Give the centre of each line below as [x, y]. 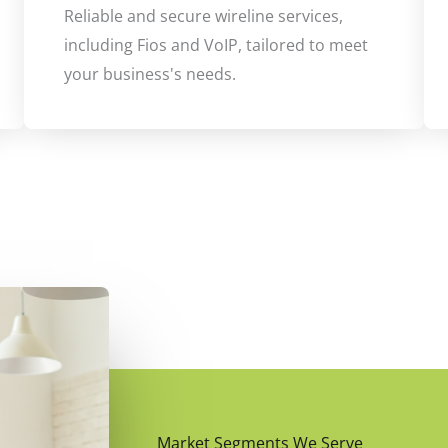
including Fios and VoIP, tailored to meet [216, 45]
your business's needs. [150, 74]
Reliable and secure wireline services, [203, 16]
